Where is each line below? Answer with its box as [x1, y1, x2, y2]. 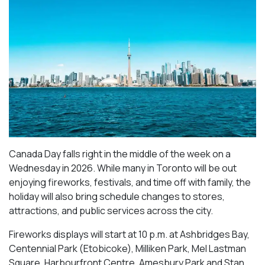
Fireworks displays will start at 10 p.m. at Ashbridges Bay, [9, 227, 250, 241]
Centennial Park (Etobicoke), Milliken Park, [9, 241, 192, 255]
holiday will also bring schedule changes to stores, [9, 189, 225, 203]
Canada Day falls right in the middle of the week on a [9, 147, 231, 160]
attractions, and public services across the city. [9, 203, 213, 217]
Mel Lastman [192, 241, 246, 255]
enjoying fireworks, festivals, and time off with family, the [9, 175, 251, 189]
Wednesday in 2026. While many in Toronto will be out [9, 161, 237, 174]
